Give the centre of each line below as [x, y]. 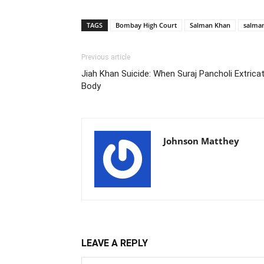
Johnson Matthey [201, 141]
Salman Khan [210, 25]
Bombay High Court [146, 25]
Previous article [106, 57]
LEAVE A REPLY [115, 243]
